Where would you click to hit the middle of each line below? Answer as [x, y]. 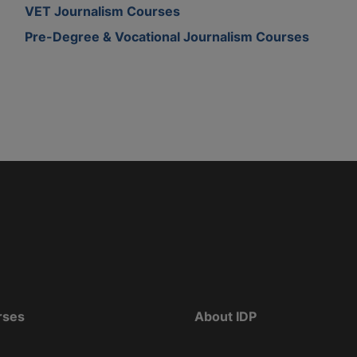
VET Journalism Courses [103, 11]
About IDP [226, 316]
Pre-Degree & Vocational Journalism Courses [167, 36]
